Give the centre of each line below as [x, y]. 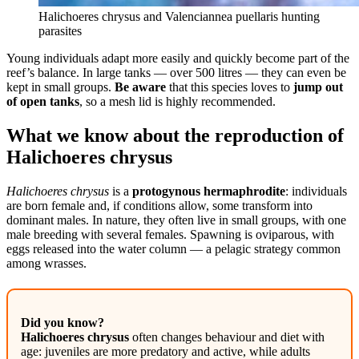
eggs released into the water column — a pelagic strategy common [173, 248]
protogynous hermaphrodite [209, 191]
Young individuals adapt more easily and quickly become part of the [178, 58]
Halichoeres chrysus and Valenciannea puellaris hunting [179, 16]
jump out [318, 87]
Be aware [140, 87]
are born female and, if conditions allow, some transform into [159, 205]
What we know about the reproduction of [175, 135]
